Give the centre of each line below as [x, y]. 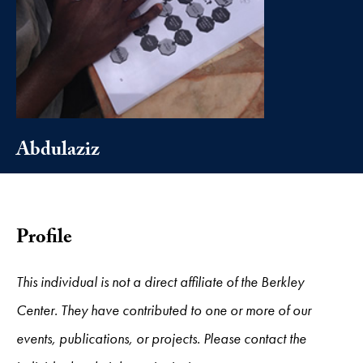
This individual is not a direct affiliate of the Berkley [160, 281]
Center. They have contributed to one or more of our [164, 310]
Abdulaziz [58, 152]
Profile [44, 239]
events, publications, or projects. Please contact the [161, 338]
